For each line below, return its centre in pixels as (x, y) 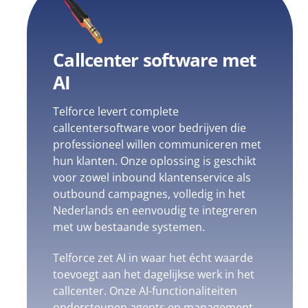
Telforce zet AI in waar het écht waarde (153, 257)
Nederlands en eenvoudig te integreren (155, 211)
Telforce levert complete (116, 112)
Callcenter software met (155, 60)
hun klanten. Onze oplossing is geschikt (155, 161)
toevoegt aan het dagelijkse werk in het (154, 274)
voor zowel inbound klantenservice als (152, 178)
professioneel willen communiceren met (157, 145)
